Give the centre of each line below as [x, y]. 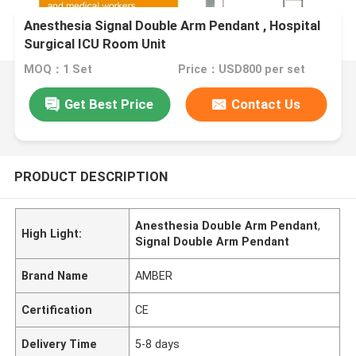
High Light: [52, 233]
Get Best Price [109, 104]
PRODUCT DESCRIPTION [91, 176]
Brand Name [55, 275]
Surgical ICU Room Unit [95, 44]
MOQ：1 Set [58, 70]
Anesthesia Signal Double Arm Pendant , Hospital [172, 26]
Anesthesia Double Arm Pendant [227, 225]
